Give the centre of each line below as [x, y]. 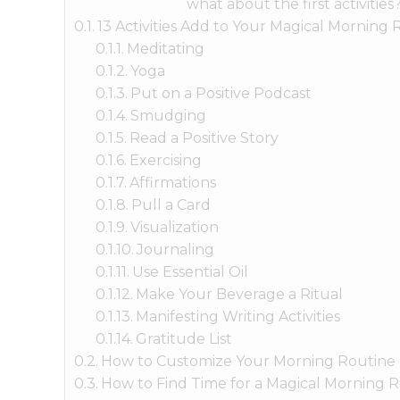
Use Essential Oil [191, 271]
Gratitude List [184, 338]
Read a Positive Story [204, 137]
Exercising [166, 160]
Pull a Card [171, 204]
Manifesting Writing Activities [238, 316]
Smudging [169, 115]
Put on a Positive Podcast [221, 93]
